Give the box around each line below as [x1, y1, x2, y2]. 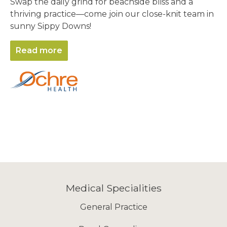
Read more [16, 46, 62, 55]
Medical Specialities [65, 182, 162, 194]
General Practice [80, 202, 147, 212]
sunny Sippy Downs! [10, 21, 91, 31]
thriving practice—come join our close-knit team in [10, 9, 214, 19]
